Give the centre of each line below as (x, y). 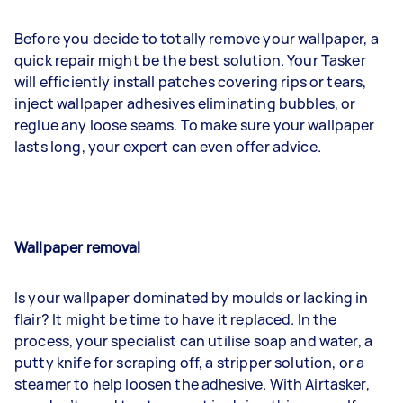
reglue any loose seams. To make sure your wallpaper (195, 125)
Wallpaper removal (78, 247)
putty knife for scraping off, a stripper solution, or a (190, 363)
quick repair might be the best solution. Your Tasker (190, 60)
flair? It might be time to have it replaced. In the (176, 319)
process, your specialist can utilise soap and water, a (194, 341)
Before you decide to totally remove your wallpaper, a (197, 39)
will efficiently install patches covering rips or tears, (191, 82)
